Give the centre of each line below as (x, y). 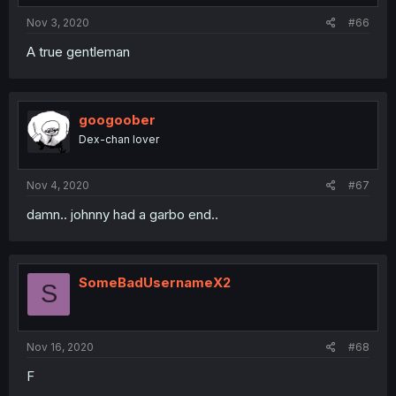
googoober (117, 120)
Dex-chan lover (119, 139)
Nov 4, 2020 (58, 185)
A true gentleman (78, 52)
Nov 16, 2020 (60, 347)
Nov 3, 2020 (58, 23)
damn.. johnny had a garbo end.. (122, 214)
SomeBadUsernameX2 (155, 282)
